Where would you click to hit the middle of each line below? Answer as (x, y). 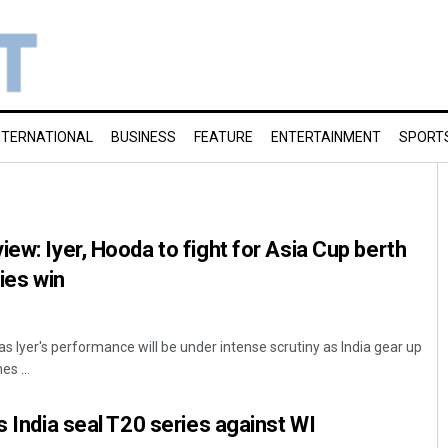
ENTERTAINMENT (326, 137)
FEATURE (223, 137)
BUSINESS (143, 137)
